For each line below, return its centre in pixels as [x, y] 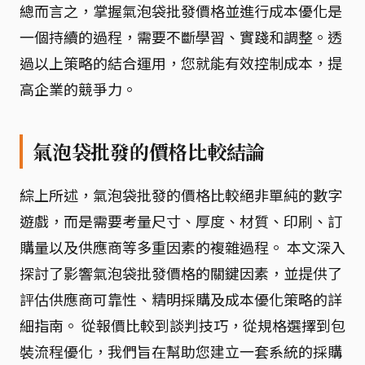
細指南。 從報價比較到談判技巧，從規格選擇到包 [182, 325]
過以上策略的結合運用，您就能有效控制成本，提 [181, 62]
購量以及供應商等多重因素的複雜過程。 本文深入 [182, 246]
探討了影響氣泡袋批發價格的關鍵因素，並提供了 [181, 273]
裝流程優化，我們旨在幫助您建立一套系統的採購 [181, 351]
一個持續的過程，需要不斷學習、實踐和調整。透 [181, 36]
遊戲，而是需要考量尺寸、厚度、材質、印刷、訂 [181, 220]
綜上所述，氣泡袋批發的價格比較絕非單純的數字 [181, 194]
